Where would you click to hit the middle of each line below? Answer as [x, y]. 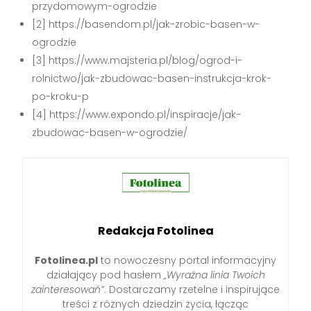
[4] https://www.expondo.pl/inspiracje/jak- [137, 115]
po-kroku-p [61, 97]
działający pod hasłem [105, 275]
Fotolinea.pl [66, 260]
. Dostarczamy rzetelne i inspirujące [192, 289]
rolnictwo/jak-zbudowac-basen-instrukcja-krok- [152, 79]
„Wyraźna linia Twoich [214, 275]
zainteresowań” [68, 289]
